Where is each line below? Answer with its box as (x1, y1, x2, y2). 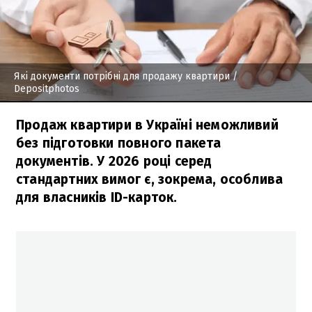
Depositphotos (14, 82, 79, 95)
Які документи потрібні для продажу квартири (14, 70, 233, 82)
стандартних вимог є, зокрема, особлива (16, 171, 283, 187)
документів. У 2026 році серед (16, 153, 212, 169)
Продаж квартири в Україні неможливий (16, 116, 279, 133)
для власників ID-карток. (16, 189, 178, 205)
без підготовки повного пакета (16, 134, 221, 151)
